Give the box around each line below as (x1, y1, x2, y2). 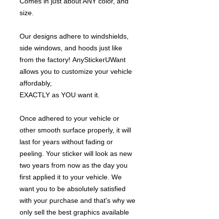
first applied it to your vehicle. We (20, 173, 122, 181)
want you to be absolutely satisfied (20, 185, 126, 193)
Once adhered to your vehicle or (20, 114, 119, 123)
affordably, (20, 79, 52, 88)
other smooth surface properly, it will (20, 126, 131, 134)
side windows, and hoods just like (20, 44, 122, 52)
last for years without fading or (20, 138, 113, 146)
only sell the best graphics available (20, 208, 129, 217)
